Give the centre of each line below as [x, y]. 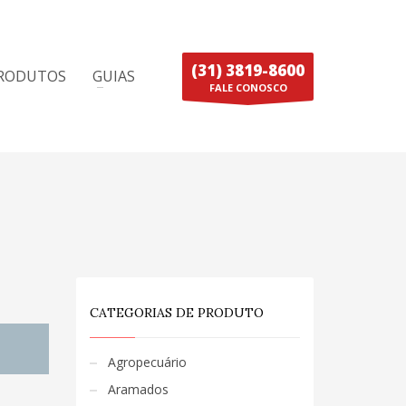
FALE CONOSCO [248, 87]
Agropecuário [147, 362]
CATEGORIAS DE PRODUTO [176, 313]
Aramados [138, 389]
